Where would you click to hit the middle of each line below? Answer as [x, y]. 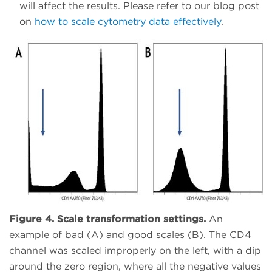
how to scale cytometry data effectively [128, 21]
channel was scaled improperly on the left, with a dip [135, 250]
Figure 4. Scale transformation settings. [109, 219]
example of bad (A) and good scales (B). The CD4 [130, 234]
